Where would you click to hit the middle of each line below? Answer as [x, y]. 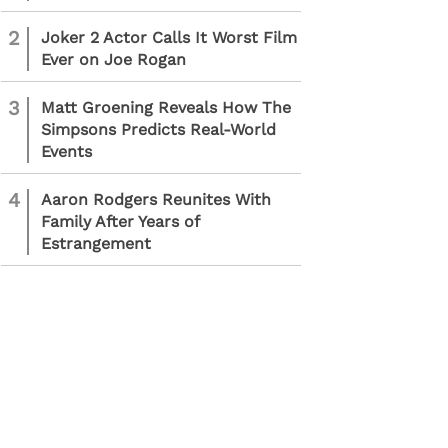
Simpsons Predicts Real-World [158, 129]
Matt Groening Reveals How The [166, 107]
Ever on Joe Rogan [113, 59]
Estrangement [96, 243]
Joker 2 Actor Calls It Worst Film [169, 37]
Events [66, 151]
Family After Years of [120, 221]
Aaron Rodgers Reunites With [156, 199]
